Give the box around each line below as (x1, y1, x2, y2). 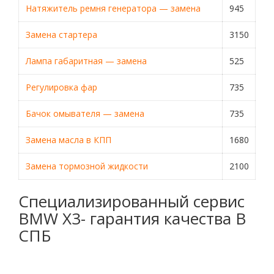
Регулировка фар (25, 81, 97, 93)
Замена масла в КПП (25, 134, 111, 146)
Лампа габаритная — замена (25, 55, 147, 67)
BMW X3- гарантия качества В (18, 207, 246, 229)
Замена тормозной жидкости (25, 160, 148, 172)
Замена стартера (25, 29, 97, 40)
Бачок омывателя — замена (25, 108, 144, 119)
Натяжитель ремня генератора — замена (25, 2, 201, 14)
